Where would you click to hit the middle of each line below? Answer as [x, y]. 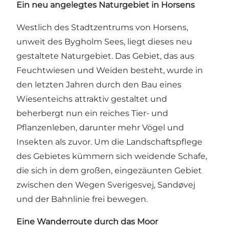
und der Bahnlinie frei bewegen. [82, 199]
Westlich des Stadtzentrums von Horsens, [102, 28]
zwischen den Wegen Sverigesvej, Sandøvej [106, 185]
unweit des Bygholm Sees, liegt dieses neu [104, 42]
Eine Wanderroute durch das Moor [87, 222]
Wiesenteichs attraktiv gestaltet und [92, 99]
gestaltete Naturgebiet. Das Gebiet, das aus [105, 56]
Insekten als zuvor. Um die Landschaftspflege [109, 142]
